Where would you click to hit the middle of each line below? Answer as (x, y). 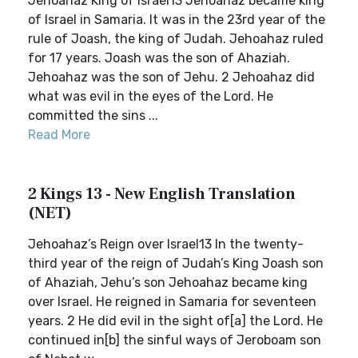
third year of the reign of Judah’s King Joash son (176, 263)
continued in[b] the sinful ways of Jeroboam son (175, 340)
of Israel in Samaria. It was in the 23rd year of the (177, 20)
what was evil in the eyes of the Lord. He (151, 96)
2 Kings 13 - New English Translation (162, 194)
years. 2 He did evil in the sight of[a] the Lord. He (175, 321)
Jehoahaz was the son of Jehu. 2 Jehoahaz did (171, 77)
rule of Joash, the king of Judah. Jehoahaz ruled (176, 39)
